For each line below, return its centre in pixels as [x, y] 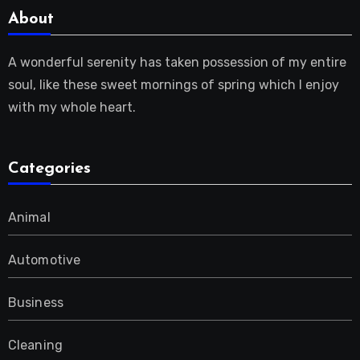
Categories [49, 168]
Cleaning [35, 345]
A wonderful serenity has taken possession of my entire [177, 62]
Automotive [44, 260]
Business [36, 302]
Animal [29, 217]
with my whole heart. [72, 107]
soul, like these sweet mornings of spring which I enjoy [173, 84]
